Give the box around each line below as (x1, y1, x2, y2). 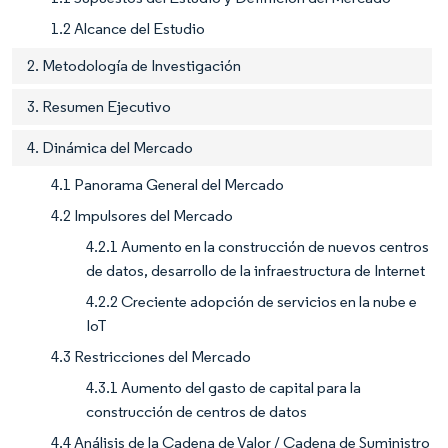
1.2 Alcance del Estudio (51, 18, 205, 38)
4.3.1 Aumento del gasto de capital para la (86, 377, 361, 397)
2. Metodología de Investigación (27, 55, 241, 75)
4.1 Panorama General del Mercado (51, 174, 284, 194)
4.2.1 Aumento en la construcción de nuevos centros (86, 236, 429, 256)
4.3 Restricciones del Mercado (51, 346, 251, 366)
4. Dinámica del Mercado (27, 137, 193, 157)
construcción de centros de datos (86, 401, 307, 421)
